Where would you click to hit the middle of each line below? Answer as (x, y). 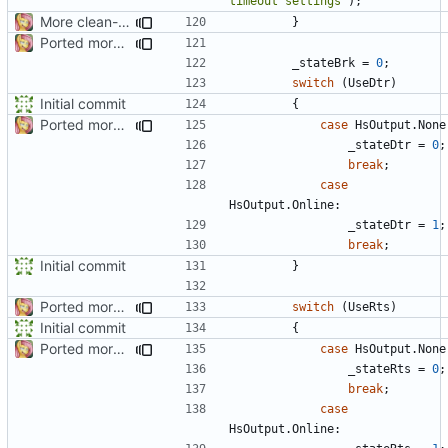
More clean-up (124, 21)
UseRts (369, 306)
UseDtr (369, 82)
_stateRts (379, 368)
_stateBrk (323, 62)
